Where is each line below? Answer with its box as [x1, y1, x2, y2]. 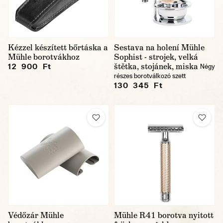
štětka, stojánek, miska [114, 61, 198, 72]
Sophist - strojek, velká [114, 52, 198, 62]
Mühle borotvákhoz [8, 52, 80, 62]
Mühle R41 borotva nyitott [114, 210, 214, 221]
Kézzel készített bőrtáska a [8, 42, 108, 53]
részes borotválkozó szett [114, 72, 186, 80]
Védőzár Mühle [8, 210, 64, 221]
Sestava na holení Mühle [114, 42, 205, 53]
